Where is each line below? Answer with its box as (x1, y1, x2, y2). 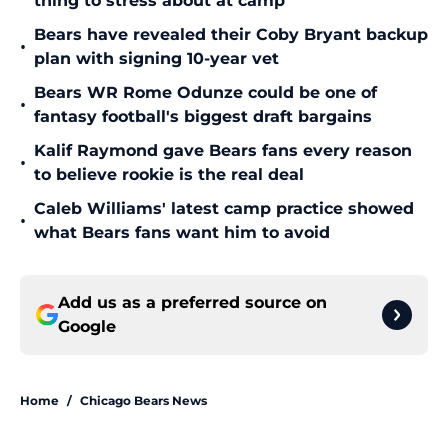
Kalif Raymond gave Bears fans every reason (34, 141, 412, 161)
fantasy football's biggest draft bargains (34, 107, 372, 127)
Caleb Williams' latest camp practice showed (34, 199, 414, 219)
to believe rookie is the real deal (34, 165, 304, 185)
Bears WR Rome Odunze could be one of (34, 83, 377, 103)
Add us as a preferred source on (58, 293, 327, 313)
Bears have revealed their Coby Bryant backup (34, 25, 428, 45)
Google (58, 317, 116, 337)
